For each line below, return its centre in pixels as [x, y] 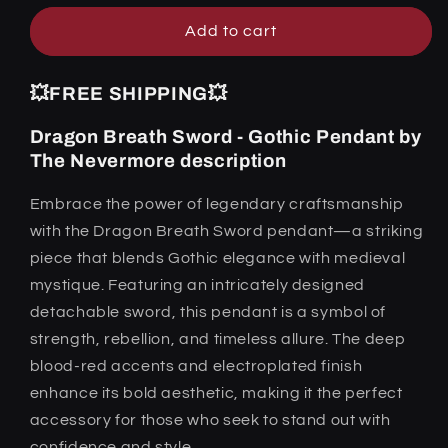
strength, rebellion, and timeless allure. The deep [217, 339]
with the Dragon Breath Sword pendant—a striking [226, 231]
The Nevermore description [158, 160]
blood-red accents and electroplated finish [196, 366]
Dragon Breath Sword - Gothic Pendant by [225, 136]
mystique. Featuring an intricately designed [197, 285]
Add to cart [231, 31]
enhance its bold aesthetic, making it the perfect [216, 393]
